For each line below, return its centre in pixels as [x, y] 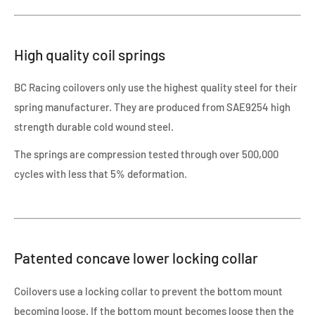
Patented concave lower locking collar [136, 257]
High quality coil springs [90, 54]
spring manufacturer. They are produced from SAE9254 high [152, 107]
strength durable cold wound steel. [94, 127]
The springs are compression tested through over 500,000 [146, 154]
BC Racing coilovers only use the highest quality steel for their [156, 88]
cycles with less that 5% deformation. [101, 173]
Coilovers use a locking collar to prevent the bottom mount [148, 291]
